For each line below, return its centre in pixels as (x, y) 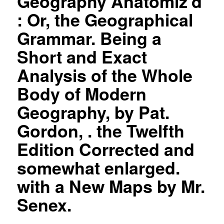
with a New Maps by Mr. (111, 186)
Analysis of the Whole (104, 75)
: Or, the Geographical (105, 19)
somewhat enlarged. (98, 167)
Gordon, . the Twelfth (100, 130)
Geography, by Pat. (93, 112)
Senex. (44, 204)
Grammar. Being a (89, 38)
